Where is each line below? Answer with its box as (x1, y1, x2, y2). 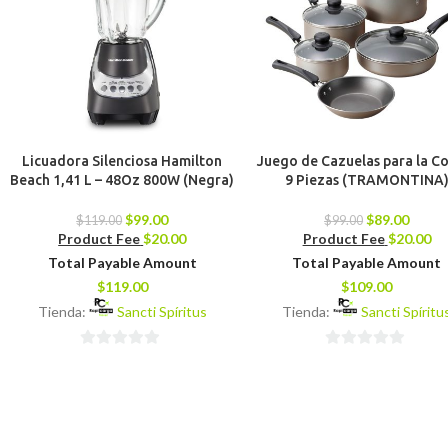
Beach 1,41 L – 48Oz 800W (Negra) (10, 172, 235, 189)
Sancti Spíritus (116, 303, 207, 321)
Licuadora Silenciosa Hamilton (22, 153, 223, 170)
